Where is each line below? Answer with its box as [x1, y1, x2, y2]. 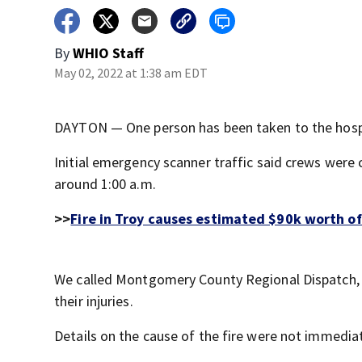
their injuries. [54, 292, 133, 310]
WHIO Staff [73, 44, 145, 62]
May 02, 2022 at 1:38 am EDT [54, 65, 208, 81]
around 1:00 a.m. [54, 175, 156, 193]
